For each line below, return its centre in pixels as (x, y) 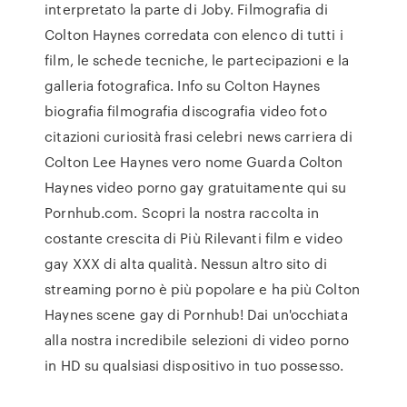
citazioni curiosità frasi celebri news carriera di (199, 136)
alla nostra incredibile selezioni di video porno (197, 340)
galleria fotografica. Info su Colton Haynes (183, 85)
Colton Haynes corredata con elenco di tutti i (194, 35)
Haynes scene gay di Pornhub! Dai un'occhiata (196, 314)
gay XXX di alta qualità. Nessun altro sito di (186, 263)
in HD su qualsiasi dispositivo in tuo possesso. (194, 365)
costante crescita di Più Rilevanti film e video (194, 238)
